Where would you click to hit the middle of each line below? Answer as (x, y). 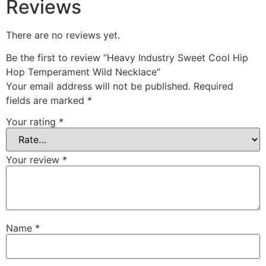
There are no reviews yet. (63, 35)
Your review (34, 159)
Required (213, 86)
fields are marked (47, 101)
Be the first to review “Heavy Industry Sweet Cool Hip (127, 58)
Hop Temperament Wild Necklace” (83, 72)
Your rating (32, 121)
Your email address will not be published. (98, 86)
